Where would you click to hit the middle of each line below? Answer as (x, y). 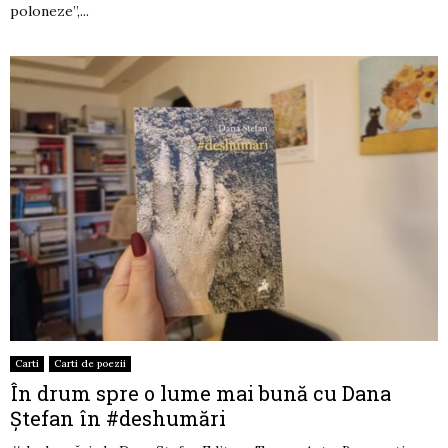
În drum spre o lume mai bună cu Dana (200, 392)
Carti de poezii (90, 363)
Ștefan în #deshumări (118, 417)
